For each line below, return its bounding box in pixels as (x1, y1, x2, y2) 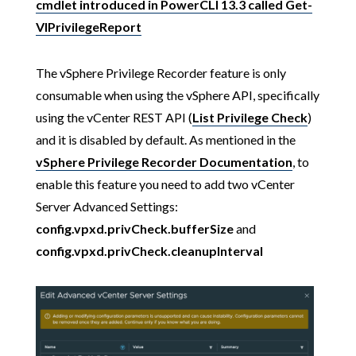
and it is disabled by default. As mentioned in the (35, 132, 296, 147)
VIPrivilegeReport (35, 19, 141, 34)
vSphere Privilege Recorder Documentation (35, 154, 292, 169)
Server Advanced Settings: (35, 199, 178, 214)
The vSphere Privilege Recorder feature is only (35, 65, 286, 80)
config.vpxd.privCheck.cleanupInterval (35, 243, 263, 258)
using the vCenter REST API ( (35, 110, 192, 125)
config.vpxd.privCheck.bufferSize (35, 221, 234, 236)
